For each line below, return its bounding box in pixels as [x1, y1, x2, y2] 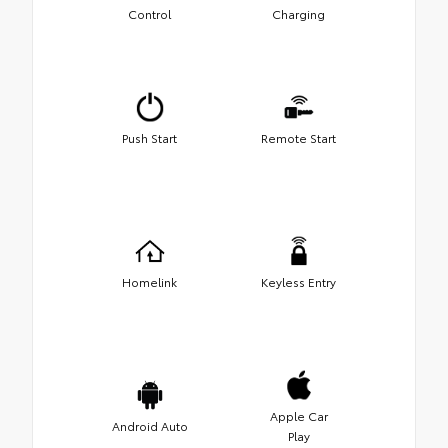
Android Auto [111, 417, 188, 435]
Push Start [122, 129, 177, 147]
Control [128, 5, 171, 23]
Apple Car [269, 407, 328, 425]
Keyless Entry [261, 273, 336, 291]
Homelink [122, 273, 177, 291]
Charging [272, 5, 325, 23]
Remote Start [261, 129, 336, 147]
